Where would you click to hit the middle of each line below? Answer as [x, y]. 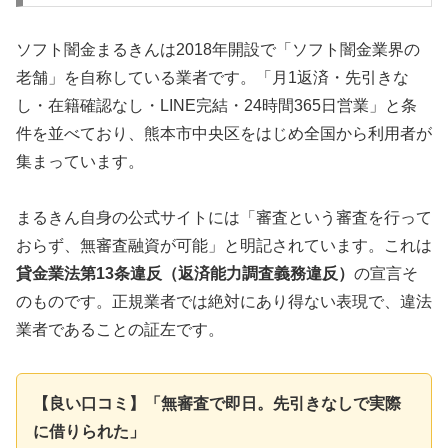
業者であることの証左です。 [120, 330]
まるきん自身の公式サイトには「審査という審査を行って [224, 218]
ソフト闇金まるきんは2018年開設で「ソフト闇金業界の [218, 49]
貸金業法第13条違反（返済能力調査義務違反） [185, 274]
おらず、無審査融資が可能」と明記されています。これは [224, 246]
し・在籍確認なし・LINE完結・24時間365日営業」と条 [216, 105]
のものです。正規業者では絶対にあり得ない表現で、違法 [224, 302]
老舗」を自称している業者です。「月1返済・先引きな [212, 77]
